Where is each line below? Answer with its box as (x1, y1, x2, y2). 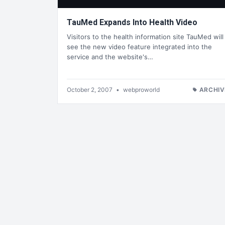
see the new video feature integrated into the (67, 42, 212, 51)
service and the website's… (67, 52, 153, 61)
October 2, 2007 (67, 85, 114, 93)
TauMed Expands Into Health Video (67, 18, 197, 28)
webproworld (123, 85, 160, 93)
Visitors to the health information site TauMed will (67, 32, 223, 41)
